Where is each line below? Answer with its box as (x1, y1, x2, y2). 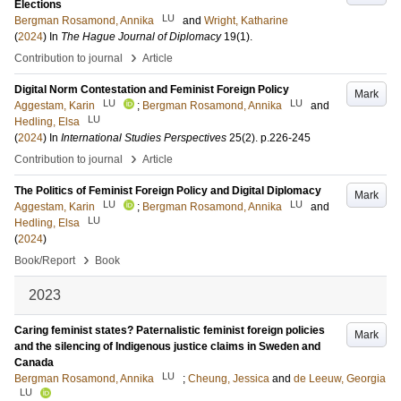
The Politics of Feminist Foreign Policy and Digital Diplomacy (14, 184, 321, 197)
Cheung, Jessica (188, 372, 269, 385)
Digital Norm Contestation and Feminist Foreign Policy (14, 83, 289, 96)
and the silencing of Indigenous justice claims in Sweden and (14, 340, 320, 353)
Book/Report (14, 254, 75, 267)
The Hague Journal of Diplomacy (61, 30, 221, 43)
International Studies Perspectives (61, 132, 226, 144)
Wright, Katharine (204, 14, 288, 27)
